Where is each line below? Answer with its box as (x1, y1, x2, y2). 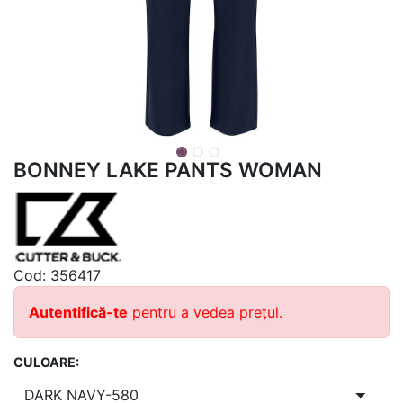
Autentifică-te (29, 303, 128, 321)
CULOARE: (13, 354, 79, 370)
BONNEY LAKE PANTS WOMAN (13, 157, 322, 182)
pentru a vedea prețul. (128, 303, 282, 321)
